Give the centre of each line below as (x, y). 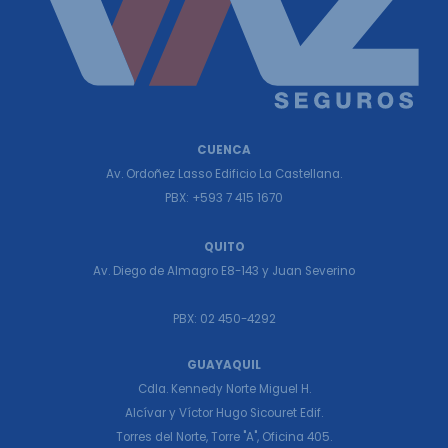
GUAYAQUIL (224, 365)
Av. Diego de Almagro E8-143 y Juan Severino (224, 270)
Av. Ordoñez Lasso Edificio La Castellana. (224, 173)
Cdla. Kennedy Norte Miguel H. (224, 389)
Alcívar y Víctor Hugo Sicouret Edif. (224, 413)
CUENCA (224, 149)
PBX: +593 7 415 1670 (224, 197)
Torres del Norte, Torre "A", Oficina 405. (224, 437)
